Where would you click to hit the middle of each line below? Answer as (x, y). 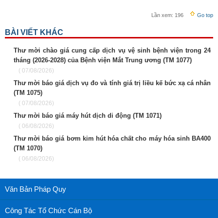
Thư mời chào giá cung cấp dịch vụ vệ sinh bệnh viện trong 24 (112, 50)
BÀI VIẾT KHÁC (34, 32)
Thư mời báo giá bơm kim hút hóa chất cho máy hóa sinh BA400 (112, 138)
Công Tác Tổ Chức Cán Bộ (48, 210)
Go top (204, 15)
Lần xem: (162, 15)
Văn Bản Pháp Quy (36, 189)
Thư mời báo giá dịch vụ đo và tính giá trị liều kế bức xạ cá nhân (112, 83)
